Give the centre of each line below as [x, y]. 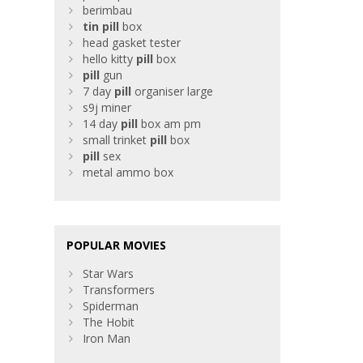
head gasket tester [132, 43]
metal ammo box [128, 173]
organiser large [173, 92]
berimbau [108, 11]
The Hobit [109, 322]
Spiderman [111, 306]
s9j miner [107, 108]
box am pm [170, 124]
